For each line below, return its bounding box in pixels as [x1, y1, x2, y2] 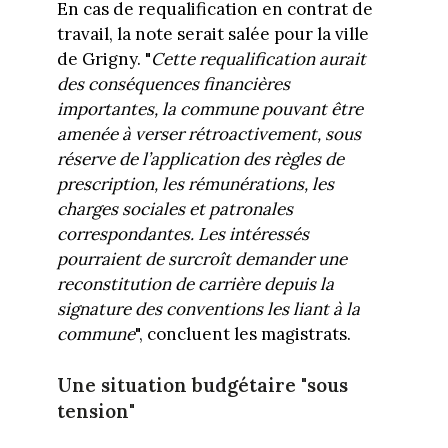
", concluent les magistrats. [134, 322, 351, 345]
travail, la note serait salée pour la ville [56, 22, 369, 45]
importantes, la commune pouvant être [56, 97, 363, 120]
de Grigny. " [56, 47, 151, 70]
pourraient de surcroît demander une [56, 247, 347, 270]
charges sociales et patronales [56, 197, 293, 220]
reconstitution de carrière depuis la [56, 272, 334, 295]
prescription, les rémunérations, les [56, 172, 334, 195]
